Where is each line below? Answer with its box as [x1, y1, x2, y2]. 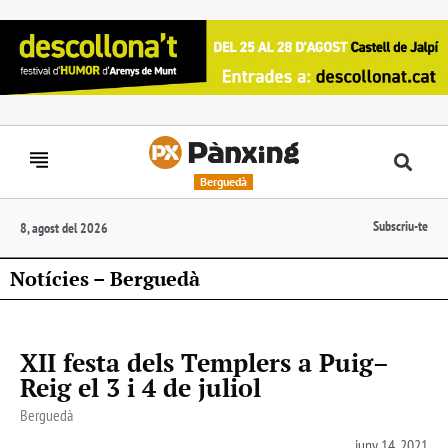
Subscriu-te [373, 216, 428, 235]
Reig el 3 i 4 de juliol [20, 370, 261, 404]
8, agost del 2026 [20, 218, 108, 237]
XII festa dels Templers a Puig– [20, 345, 389, 379]
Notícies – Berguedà [10, 264, 200, 292]
